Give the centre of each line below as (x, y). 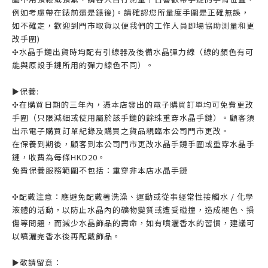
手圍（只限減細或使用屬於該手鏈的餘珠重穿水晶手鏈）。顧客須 (133, 118)
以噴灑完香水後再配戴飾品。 (66, 236)
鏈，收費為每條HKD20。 (59, 157)
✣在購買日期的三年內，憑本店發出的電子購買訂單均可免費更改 (133, 104)
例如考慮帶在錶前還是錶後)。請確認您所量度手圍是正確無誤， (131, 12)
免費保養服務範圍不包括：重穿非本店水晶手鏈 (100, 170)
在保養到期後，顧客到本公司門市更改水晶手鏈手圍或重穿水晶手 (133, 144)
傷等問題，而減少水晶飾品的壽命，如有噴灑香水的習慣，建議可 (133, 223)
